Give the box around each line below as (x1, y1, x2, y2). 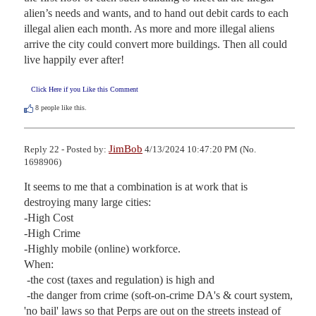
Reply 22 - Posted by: (24, 143, 109, 154)
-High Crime (24, 226, 80, 239)
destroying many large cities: (24, 195, 151, 208)
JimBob (109, 142, 142, 154)
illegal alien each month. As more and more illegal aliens (24, 23, 274, 35)
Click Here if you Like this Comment (31, 85, 138, 94)
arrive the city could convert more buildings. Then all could (24, 38, 287, 51)
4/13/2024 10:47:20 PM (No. (142, 143, 256, 154)
